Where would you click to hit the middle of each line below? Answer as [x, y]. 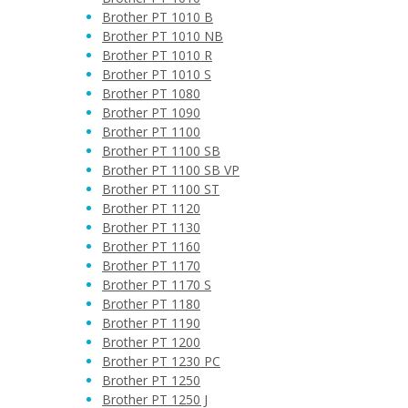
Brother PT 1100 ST [161, 189]
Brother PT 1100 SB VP [171, 170]
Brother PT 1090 [151, 112]
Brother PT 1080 [151, 93]
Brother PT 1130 [151, 227]
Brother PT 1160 [151, 246]
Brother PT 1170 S [157, 285]
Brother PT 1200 [151, 342]
